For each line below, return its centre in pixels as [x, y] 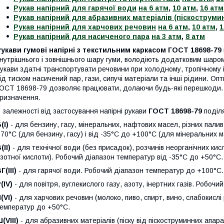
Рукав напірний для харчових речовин [85, 27]
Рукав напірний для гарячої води [75, 8]
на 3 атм [166, 37]
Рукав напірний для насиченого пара [81, 37]
